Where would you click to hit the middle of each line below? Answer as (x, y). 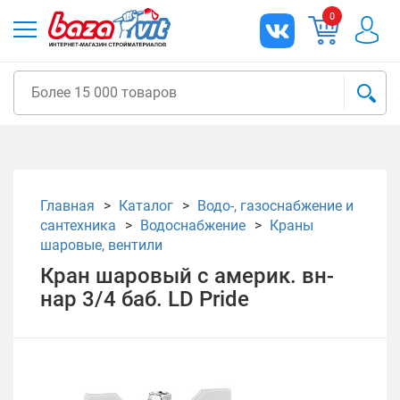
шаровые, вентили (101, 245)
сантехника (78, 225)
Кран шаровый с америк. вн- (187, 276)
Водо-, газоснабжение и (275, 206)
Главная (67, 206)
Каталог (146, 206)
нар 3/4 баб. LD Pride (145, 299)
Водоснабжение (193, 225)
